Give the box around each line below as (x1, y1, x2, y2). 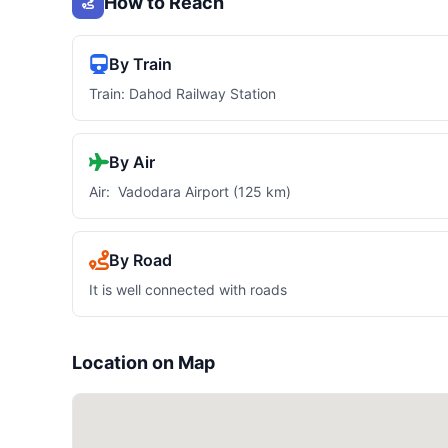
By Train (109, 54, 172, 75)
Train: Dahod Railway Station (89, 85, 276, 103)
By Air (109, 152, 155, 173)
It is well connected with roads (89, 281, 287, 299)
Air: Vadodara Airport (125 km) (89, 183, 291, 201)
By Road (109, 250, 172, 271)
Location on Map (72, 352, 215, 374)
